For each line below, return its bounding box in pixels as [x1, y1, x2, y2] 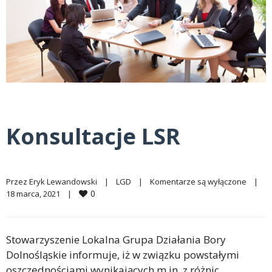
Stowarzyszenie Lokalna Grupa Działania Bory [6, 232, 226, 246]
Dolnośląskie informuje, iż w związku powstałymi [6, 247, 239, 262]
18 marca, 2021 [6, 188, 67, 199]
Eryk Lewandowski [29, 175, 97, 187]
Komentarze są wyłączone [150, 175, 246, 187]
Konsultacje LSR [6, 121, 180, 151]
